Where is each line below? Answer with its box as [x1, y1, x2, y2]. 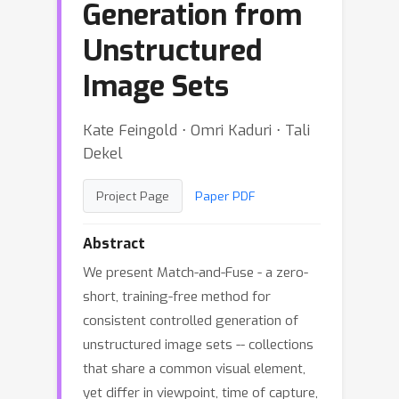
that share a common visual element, [83, 360, 305, 378]
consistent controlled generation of [83, 312, 298, 330]
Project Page [96, 188, 169, 204]
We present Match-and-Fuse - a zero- [83, 264, 308, 281]
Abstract [83, 234, 145, 253]
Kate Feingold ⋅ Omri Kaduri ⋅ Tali [83, 120, 310, 140]
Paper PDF [195, 188, 256, 204]
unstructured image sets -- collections [83, 336, 313, 354]
